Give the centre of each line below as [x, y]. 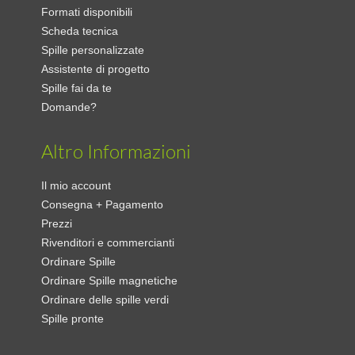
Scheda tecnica [80, 31]
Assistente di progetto [96, 69]
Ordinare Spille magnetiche [110, 281]
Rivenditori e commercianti [108, 243]
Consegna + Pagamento [103, 205]
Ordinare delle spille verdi [105, 300]
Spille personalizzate [93, 50]
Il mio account [76, 186]
